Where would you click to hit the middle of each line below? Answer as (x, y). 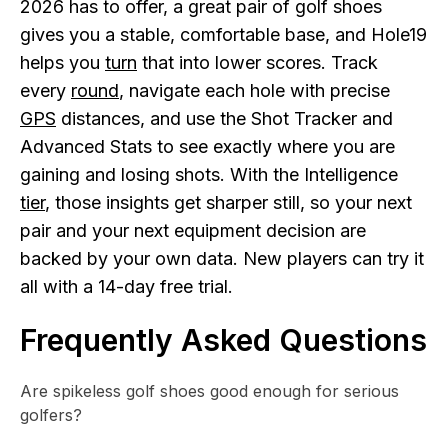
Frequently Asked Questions (223, 340)
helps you (62, 62)
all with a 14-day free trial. (126, 286)
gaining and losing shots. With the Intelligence (209, 174)
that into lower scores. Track (257, 62)
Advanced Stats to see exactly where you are (207, 146)
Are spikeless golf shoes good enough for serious (209, 391)
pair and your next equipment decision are (193, 230)
